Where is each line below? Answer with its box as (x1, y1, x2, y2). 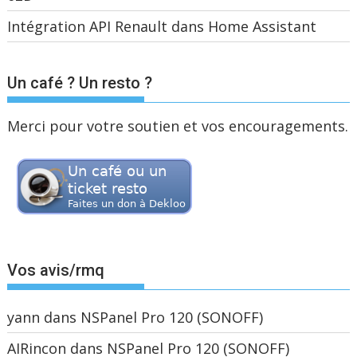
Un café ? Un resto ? (7, 73, 153, 92)
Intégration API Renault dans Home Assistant (7, 16, 317, 36)
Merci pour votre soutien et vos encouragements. (7, 116, 349, 135)
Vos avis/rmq (7, 260, 105, 280)
